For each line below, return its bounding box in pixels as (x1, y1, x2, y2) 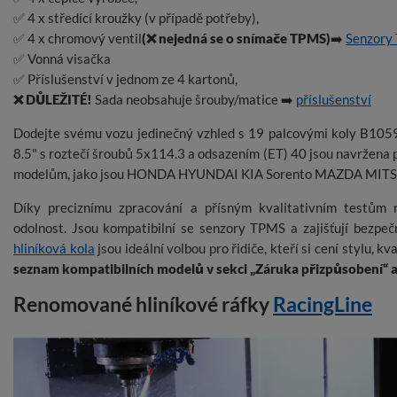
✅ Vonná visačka (13, 51, 111, 67)
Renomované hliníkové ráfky (13, 292, 273, 317)
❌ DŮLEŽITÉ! (13, 91, 95, 108)
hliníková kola (13, 240, 95, 257)
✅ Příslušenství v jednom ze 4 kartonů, (13, 71, 237, 88)
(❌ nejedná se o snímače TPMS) (142, 30, 331, 47)
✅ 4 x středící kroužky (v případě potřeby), (13, 10, 259, 27)
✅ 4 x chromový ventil (13, 30, 142, 47)
